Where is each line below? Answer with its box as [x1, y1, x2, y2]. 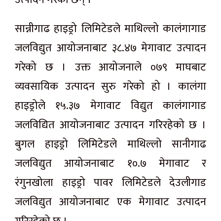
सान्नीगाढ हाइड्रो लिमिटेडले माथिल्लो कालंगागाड [15, 20, 206, 38]
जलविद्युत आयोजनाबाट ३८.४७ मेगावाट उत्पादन [15, 39, 206, 58]
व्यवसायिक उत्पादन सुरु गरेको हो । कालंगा [15, 77, 206, 96]
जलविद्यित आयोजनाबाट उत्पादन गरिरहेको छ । [15, 116, 206, 135]
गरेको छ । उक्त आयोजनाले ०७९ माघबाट [15, 58, 206, 77]
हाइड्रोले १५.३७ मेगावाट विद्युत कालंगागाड [15, 97, 206, 115]
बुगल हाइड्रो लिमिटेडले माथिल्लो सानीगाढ [15, 135, 206, 154]
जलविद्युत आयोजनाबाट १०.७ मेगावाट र [15, 154, 206, 173]
